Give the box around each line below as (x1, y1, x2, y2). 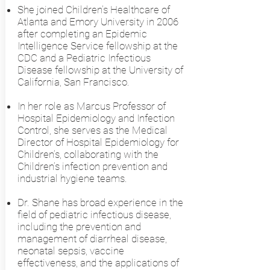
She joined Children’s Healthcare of (17, 4, 170, 16)
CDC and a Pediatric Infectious (17, 52, 151, 64)
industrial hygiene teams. (17, 172, 127, 184)
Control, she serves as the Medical (17, 124, 168, 136)
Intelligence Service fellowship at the (17, 40, 178, 52)
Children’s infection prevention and (17, 160, 168, 172)
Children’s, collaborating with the (17, 148, 159, 160)
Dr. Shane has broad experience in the (17, 196, 183, 209)
